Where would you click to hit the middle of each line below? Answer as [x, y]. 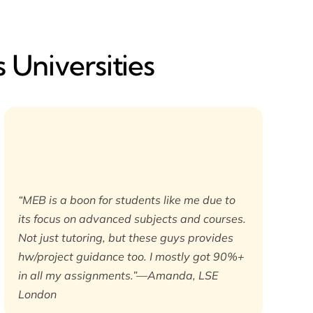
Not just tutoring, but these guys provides [126, 238]
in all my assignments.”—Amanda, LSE [118, 275]
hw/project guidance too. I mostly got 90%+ [131, 256]
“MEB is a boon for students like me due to [127, 200]
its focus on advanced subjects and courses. [132, 219]
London [37, 294]
